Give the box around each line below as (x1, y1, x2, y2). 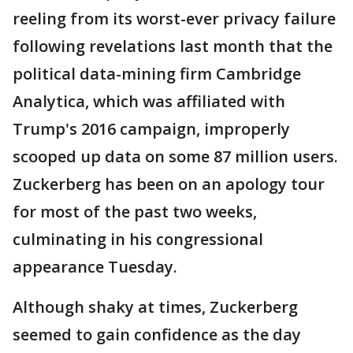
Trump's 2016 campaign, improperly (13, 118, 290, 139)
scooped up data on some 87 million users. (13, 146, 338, 167)
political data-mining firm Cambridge (13, 63, 301, 84)
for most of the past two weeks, (13, 201, 257, 222)
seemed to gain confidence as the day (13, 324, 301, 345)
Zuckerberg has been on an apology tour (13, 173, 325, 195)
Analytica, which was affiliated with (13, 91, 285, 112)
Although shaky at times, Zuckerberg (13, 296, 298, 318)
